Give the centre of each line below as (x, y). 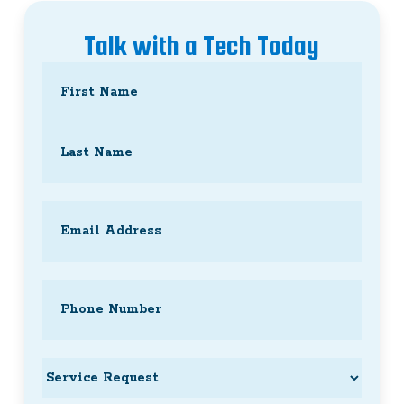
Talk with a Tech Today (202, 45)
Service (64, 368)
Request (64, 393)
